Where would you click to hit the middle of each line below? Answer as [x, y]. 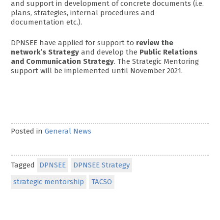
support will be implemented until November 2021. [97, 70]
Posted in [28, 131]
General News [68, 131]
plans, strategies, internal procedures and [83, 13]
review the [155, 42]
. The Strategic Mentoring [157, 61]
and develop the [110, 52]
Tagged [24, 165]
